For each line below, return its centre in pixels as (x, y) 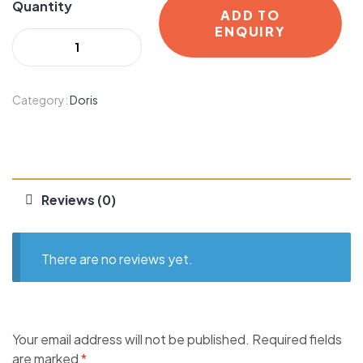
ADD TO (250, 15)
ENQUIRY (250, 32)
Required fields (297, 340)
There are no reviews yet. (117, 258)
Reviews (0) (79, 200)
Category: (41, 100)
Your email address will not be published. (131, 340)
